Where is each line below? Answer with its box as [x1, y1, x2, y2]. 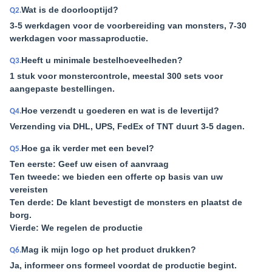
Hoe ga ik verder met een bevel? [21, 143, 154, 153]
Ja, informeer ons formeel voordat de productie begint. [10, 260, 237, 270]
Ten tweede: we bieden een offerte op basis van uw [10, 172, 223, 182]
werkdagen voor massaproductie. [10, 33, 148, 43]
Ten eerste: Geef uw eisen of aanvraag [10, 159, 169, 169]
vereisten [10, 185, 48, 194]
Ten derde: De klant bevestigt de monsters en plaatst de [10, 197, 242, 207]
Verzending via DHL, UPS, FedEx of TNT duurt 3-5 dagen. [10, 121, 245, 131]
